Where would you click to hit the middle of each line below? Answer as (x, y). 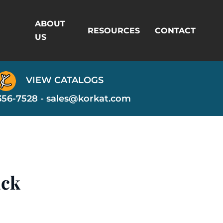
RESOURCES (114, 30)
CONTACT (175, 30)
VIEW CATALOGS (63, 80)
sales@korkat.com (89, 98)
